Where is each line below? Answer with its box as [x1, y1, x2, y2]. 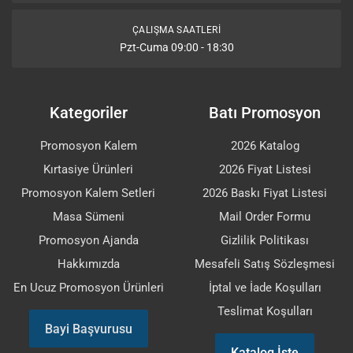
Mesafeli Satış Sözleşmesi [195, 257, 335, 271]
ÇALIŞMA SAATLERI [132, 24, 221, 35]
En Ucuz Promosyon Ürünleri [13, 281, 164, 295]
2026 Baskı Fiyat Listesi [203, 186, 327, 200]
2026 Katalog [230, 139, 299, 153]
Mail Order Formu [219, 210, 310, 224]
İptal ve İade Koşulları [208, 281, 321, 295]
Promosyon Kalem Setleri [21, 186, 155, 200]
